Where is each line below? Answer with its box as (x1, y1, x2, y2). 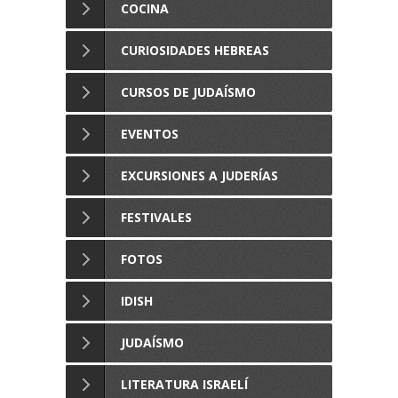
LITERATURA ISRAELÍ (121, 376, 248, 393)
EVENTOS (121, 125, 179, 142)
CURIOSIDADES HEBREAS (121, 42, 269, 59)
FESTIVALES (121, 209, 192, 226)
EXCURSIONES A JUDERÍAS (121, 167, 278, 184)
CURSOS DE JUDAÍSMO (121, 84, 256, 100)
